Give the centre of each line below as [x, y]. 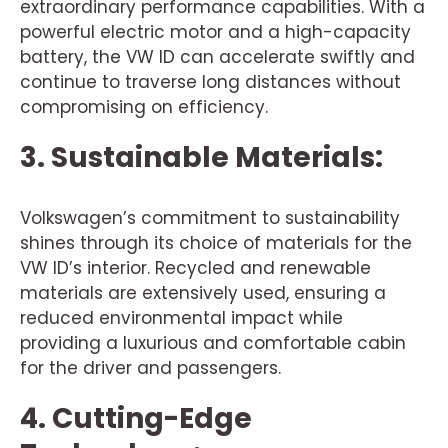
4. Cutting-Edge [136, 418]
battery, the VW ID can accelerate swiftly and [217, 57]
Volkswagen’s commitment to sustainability [210, 218]
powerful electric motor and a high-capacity [215, 32]
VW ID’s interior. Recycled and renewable [195, 268]
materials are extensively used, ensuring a [203, 293]
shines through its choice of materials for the [216, 243]
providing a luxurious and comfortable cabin [213, 343]
